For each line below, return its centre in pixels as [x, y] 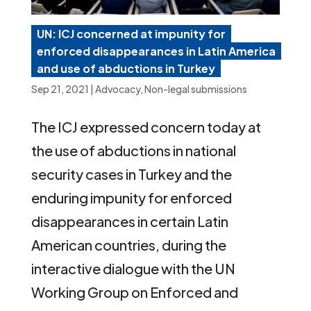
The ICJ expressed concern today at [146, 127]
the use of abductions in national [133, 151]
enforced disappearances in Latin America [156, 51]
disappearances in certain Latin [129, 221]
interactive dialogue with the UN [133, 269]
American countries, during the [128, 245]
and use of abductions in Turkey [126, 69]
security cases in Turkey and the [131, 174]
